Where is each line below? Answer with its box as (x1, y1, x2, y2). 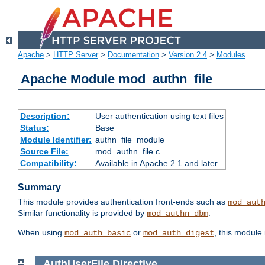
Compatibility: (20, 159, 77, 169)
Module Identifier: (20, 135, 92, 145)
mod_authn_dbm (147, 209, 208, 219)
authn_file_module (95, 135, 164, 145)
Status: (20, 123, 49, 133)
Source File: (20, 147, 69, 157)
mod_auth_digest (143, 228, 214, 238)
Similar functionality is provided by (18, 208, 147, 218)
